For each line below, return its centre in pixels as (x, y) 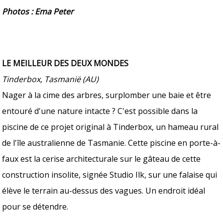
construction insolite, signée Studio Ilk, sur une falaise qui (110, 174)
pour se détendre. (35, 206)
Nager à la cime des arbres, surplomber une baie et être (107, 95)
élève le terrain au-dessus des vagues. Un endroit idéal (104, 190)
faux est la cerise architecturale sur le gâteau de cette (102, 159)
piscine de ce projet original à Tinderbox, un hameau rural (111, 127)
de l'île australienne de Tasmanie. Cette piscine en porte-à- (111, 143)
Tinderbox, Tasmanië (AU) (51, 79)
